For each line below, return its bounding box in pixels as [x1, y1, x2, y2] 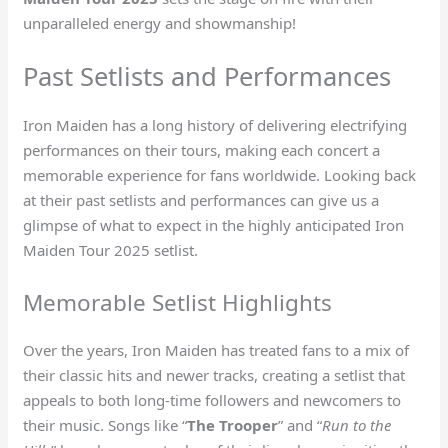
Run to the [322, 414, 392, 435]
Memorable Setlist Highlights [23, 286, 333, 318]
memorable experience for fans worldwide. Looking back [23, 164, 417, 185]
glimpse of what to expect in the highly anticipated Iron [23, 214, 405, 235]
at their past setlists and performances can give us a [23, 189, 380, 210]
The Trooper [187, 414, 279, 435]
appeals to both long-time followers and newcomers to [23, 389, 402, 410]
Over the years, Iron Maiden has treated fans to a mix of [23, 339, 410, 360]
